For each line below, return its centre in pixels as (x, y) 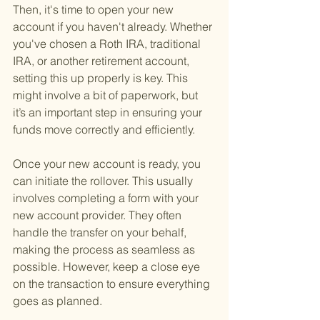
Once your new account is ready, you (108, 164)
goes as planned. (57, 301)
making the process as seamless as (105, 250)
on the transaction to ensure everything (113, 284)
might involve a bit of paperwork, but (107, 95)
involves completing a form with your (107, 198)
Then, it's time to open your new (95, 10)
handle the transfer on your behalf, (101, 232)
